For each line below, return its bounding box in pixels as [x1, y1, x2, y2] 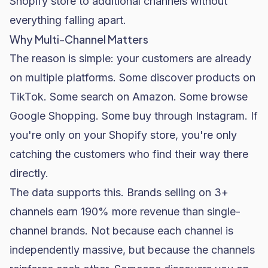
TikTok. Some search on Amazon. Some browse [10, 90, 248, 103]
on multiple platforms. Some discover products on [10, 71, 255, 84]
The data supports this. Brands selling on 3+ [10, 186, 229, 199]
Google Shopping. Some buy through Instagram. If [10, 109, 258, 122]
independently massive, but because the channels [10, 243, 255, 256]
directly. [10, 167, 48, 179]
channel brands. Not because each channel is [10, 224, 233, 237]
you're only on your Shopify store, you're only [10, 129, 237, 141]
